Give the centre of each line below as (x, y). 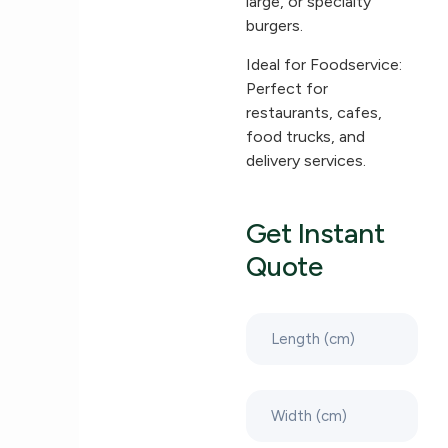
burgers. (274, 26)
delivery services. (305, 160)
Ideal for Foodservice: (323, 64)
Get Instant (315, 233)
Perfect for (286, 88)
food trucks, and (305, 136)
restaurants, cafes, (313, 112)
